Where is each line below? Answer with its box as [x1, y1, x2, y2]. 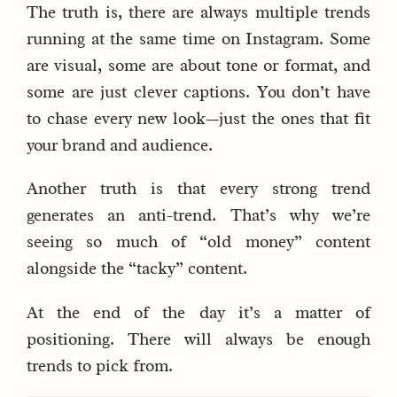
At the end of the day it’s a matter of [27, 301, 370, 323]
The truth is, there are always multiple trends [27, 2, 370, 24]
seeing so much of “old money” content [27, 231, 370, 253]
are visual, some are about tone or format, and [27, 55, 370, 77]
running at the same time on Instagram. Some [27, 28, 370, 51]
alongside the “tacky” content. [27, 258, 247, 280]
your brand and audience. [27, 135, 213, 157]
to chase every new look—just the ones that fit [27, 108, 370, 130]
